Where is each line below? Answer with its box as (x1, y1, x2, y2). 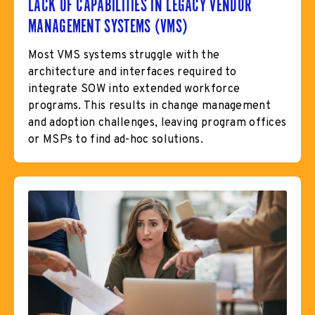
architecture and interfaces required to (28, 65, 237, 79)
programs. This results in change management (28, 98, 271, 113)
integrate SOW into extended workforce (28, 82, 240, 96)
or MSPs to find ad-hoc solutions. (28, 132, 203, 147)
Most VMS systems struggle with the (28, 48, 220, 63)
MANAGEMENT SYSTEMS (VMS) (28, 15, 188, 36)
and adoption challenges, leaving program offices (28, 115, 287, 130)
